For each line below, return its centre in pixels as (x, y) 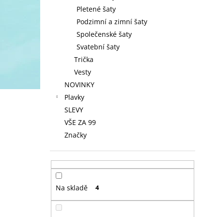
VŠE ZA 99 (80, 122)
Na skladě (71, 188)
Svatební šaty (98, 47)
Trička (84, 59)
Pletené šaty (96, 9)
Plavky (74, 97)
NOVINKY (79, 85)
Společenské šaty (104, 34)
